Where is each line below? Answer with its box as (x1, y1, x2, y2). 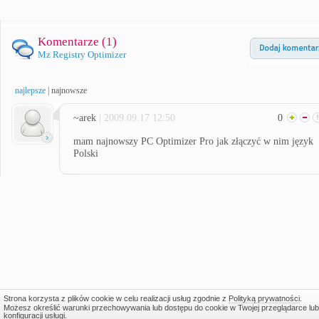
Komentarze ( (38, 35, 106, 48)
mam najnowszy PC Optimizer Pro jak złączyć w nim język (73, 136, 313, 147)
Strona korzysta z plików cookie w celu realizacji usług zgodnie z (3, 294, 229, 303)
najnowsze (51, 85, 87, 95)
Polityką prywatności (228, 294, 300, 303)
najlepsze (15, 85, 46, 95)
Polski (73, 148, 98, 159)
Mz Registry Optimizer (38, 49, 126, 60)
